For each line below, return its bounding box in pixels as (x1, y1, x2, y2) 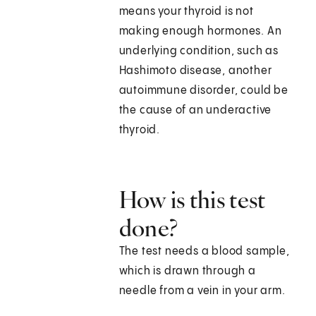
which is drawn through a (119, 265, 256, 278)
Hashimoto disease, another (119, 65, 272, 78)
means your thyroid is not (119, 6, 254, 18)
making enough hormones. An (119, 25, 282, 38)
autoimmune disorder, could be (119, 85, 288, 97)
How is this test (119, 185, 266, 215)
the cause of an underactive (119, 104, 272, 117)
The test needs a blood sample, (119, 245, 290, 258)
